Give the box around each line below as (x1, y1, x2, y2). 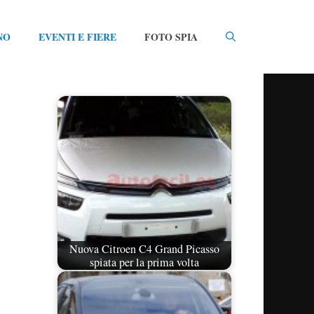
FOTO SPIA (144, 29, 198, 44)
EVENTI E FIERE (39, 29, 116, 44)
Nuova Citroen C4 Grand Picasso (69, 240, 219, 257)
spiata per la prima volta (90, 254, 199, 270)
